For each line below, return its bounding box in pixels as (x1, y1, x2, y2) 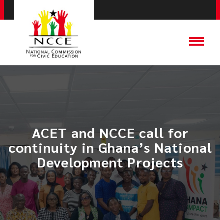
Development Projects (37, 153, 183, 170)
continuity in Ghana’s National (8, 138, 212, 156)
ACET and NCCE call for (31, 123, 189, 141)
